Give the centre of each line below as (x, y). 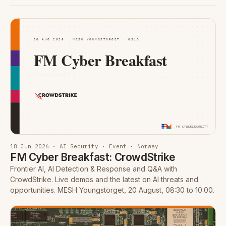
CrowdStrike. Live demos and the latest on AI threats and (104, 179)
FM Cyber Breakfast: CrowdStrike (93, 157)
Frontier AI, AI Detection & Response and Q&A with (94, 168)
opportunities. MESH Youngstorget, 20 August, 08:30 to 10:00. (112, 190)
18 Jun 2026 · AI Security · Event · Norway (84, 146)
